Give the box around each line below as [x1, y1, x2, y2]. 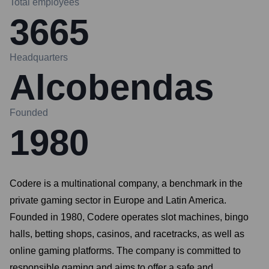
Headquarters [10, 52, 68, 62]
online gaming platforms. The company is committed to [10, 246, 241, 256]
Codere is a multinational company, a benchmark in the [10, 178, 243, 189]
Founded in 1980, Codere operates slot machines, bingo [10, 212, 249, 222]
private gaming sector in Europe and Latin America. [10, 195, 226, 205]
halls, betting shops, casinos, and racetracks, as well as [10, 229, 244, 239]
